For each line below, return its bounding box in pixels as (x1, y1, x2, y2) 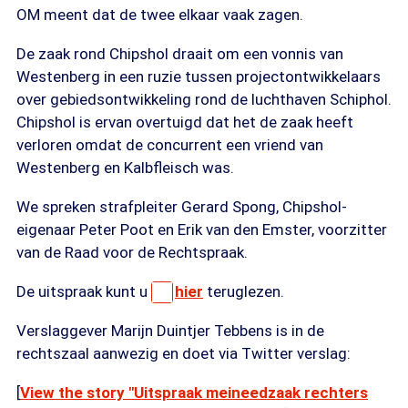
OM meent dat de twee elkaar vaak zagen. (16, 5, 303, 24)
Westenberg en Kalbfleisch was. (16, 158, 234, 177)
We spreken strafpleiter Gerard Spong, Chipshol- (16, 198, 347, 216)
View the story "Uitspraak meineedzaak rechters (20, 383, 368, 402)
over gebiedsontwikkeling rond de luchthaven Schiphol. (16, 90, 392, 108)
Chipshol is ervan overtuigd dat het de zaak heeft (16, 113, 353, 131)
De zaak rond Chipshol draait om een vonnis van (16, 45, 343, 63)
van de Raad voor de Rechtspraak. (16, 243, 248, 261)
